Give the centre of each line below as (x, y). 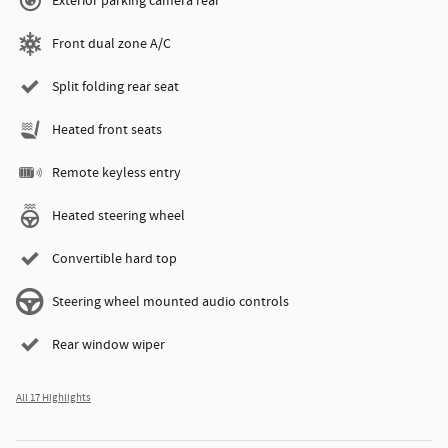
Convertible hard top (114, 259)
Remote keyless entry (116, 173)
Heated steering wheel (118, 216)
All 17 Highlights (53, 398)
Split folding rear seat (115, 87)
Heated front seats (107, 130)
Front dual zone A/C (111, 44)
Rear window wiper (108, 345)
